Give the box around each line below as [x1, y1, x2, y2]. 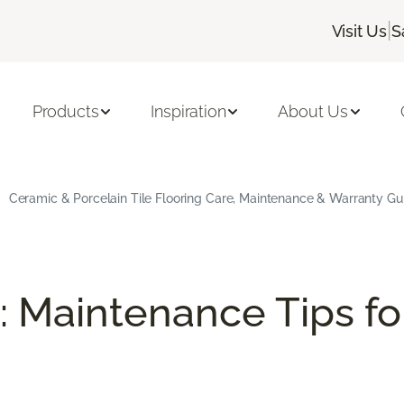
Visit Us [331, 21, 388, 41]
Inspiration [151, 102, 226, 122]
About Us [278, 102, 349, 122]
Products [32, 102, 99, 122]
